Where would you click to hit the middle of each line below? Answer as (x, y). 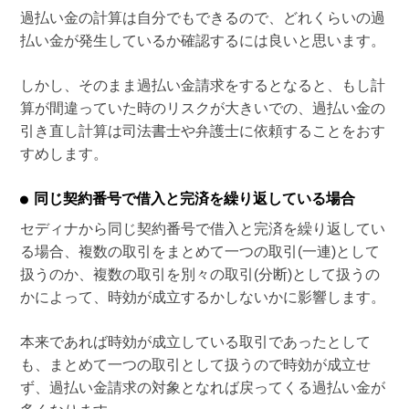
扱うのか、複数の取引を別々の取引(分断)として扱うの (199, 275)
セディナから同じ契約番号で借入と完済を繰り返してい (202, 229)
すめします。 (63, 154)
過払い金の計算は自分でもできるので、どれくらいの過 (202, 18)
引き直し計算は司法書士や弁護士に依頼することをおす (202, 131)
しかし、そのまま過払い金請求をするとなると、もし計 (202, 86)
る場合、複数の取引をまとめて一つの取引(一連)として (199, 252)
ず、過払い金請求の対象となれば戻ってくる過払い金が (202, 388)
